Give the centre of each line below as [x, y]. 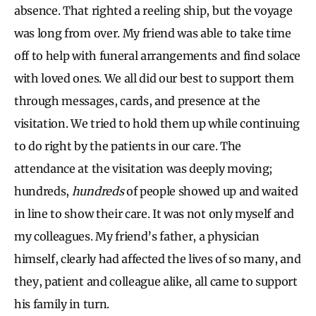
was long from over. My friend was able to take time [153, 33]
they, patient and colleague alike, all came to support [156, 281]
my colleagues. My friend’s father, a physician [137, 236]
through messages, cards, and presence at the [137, 101]
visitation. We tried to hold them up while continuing [157, 123]
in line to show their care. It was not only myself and [154, 213]
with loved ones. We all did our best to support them [154, 78]
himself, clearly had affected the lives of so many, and [158, 259]
